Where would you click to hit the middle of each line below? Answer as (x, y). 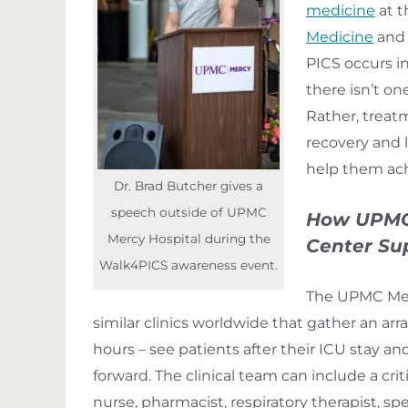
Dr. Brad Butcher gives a (189, 186)
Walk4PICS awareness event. (189, 265)
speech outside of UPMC (189, 212)
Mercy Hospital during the (189, 239)
